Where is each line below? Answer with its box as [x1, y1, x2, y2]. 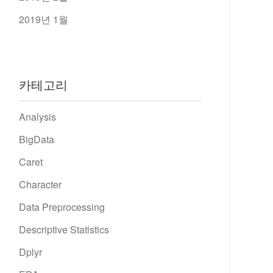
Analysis [19, 110, 56, 124]
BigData [19, 132, 54, 146]
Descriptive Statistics [19, 222, 109, 236]
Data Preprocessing [19, 200, 105, 214]
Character [19, 177, 62, 191]
